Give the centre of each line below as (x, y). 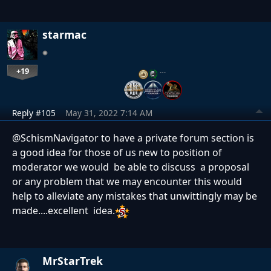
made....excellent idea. (64, 211)
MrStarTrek (73, 260)
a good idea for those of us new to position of (117, 153)
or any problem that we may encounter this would (127, 182)
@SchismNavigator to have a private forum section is (133, 138)
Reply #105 (34, 113)
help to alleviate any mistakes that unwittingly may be (135, 196)
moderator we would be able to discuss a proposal (131, 167)
